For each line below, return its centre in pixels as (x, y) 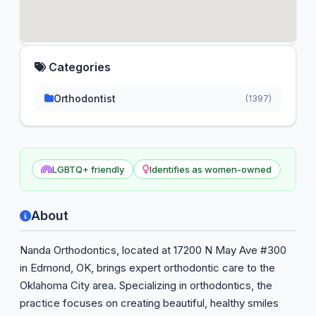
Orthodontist (85, 98)
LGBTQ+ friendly (88, 169)
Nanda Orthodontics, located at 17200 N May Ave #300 (153, 250)
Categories (78, 67)
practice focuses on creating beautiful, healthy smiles (149, 303)
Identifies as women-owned (211, 169)
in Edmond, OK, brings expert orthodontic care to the (147, 268)
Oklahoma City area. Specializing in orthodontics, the (146, 285)
